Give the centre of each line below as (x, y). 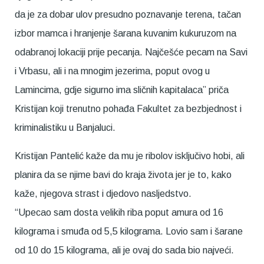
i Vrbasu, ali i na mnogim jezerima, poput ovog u (112, 71)
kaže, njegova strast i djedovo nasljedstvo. (103, 193)
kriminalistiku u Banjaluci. (65, 127)
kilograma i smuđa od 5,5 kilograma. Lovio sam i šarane (129, 231)
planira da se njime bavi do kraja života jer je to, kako (123, 174)
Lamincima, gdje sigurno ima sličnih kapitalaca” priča (122, 90)
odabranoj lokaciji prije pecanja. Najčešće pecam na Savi (131, 52)
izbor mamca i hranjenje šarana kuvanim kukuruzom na (126, 33)
